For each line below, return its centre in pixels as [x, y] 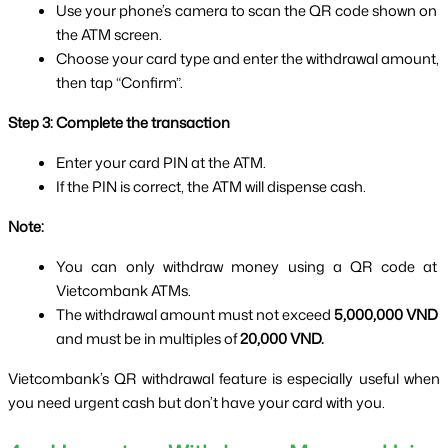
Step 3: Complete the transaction [119, 122]
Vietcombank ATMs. [123, 290]
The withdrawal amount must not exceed [195, 314]
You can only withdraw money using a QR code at [246, 266]
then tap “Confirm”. [119, 82]
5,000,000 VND [386, 314]
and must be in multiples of [148, 338]
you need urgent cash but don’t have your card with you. [196, 402]
